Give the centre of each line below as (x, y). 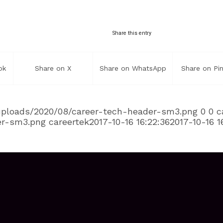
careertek (69, 122)
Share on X (53, 68)
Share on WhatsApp (133, 68)
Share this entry (132, 33)
